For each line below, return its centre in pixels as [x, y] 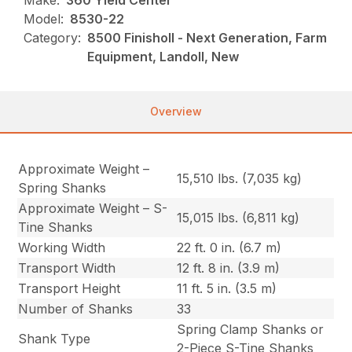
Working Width [62, 248]
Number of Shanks [76, 309]
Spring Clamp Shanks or [251, 330]
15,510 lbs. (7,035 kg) [240, 179]
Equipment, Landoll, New [163, 57]
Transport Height [70, 289]
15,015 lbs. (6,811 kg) [238, 218]
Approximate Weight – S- [93, 209]
